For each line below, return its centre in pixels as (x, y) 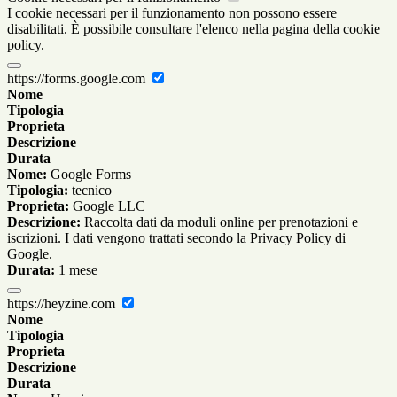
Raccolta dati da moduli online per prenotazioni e (219, 222)
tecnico (90, 190)
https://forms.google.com (78, 78)
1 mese (76, 269)
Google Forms (89, 174)
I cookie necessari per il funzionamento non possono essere (172, 12)
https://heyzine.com (63, 303)
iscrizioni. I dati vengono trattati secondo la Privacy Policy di (176, 237)
